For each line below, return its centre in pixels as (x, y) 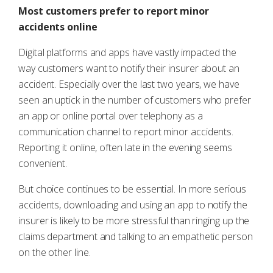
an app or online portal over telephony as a (111, 116)
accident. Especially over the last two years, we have (129, 84)
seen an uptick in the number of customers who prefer (135, 100)
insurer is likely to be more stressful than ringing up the (134, 221)
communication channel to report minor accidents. (126, 132)
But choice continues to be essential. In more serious (132, 189)
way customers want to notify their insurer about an (129, 68)
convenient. (43, 163)
